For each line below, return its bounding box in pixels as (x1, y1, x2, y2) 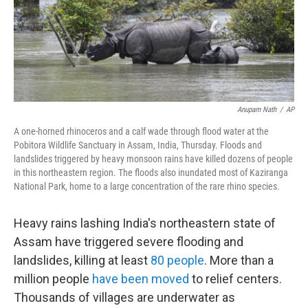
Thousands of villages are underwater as (14, 290, 235, 305)
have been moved (92, 272, 189, 286)
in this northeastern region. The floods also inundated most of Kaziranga (14, 167, 288, 178)
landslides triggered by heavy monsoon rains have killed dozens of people (14, 153, 293, 164)
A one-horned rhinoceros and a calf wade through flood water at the (14, 126, 269, 137)
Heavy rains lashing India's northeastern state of (14, 216, 276, 230)
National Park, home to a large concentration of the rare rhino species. (14, 181, 280, 192)
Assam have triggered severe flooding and (14, 234, 243, 249)
